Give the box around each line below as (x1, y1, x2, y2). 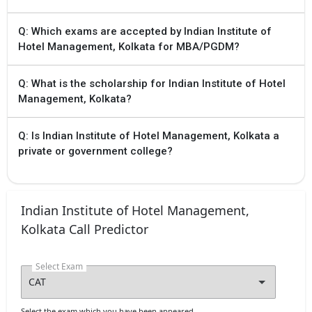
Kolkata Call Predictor (21, 220, 148, 237)
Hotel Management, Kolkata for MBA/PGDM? (18, 40, 240, 53)
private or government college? (18, 144, 173, 157)
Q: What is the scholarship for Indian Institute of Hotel (18, 77, 286, 90)
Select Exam (36, 260, 83, 272)
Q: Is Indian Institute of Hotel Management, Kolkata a (18, 129, 279, 142)
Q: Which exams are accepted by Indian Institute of (18, 24, 272, 38)
